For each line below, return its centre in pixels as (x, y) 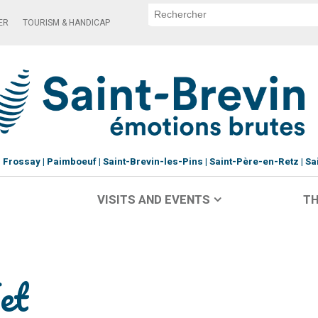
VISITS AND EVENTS (153, 200)
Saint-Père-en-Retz (254, 162)
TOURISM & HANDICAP (66, 23)
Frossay (21, 162)
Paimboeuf (71, 162)
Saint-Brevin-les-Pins (153, 162)
